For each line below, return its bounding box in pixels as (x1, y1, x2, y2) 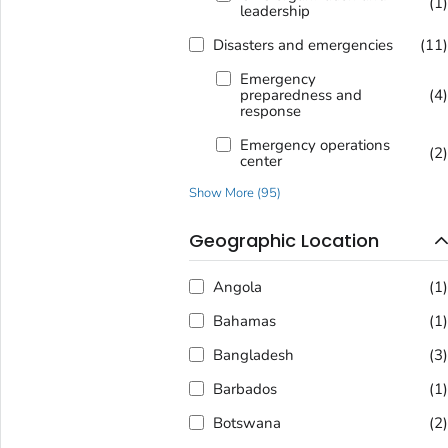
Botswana (212, 413, 281, 434)
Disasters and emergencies (212, 34, 393, 55)
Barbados (212, 379, 277, 400)
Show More (188, 183, 254, 202)
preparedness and (239, 84, 362, 105)
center (239, 150, 282, 171)
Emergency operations (239, 134, 390, 155)
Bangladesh (212, 345, 294, 366)
